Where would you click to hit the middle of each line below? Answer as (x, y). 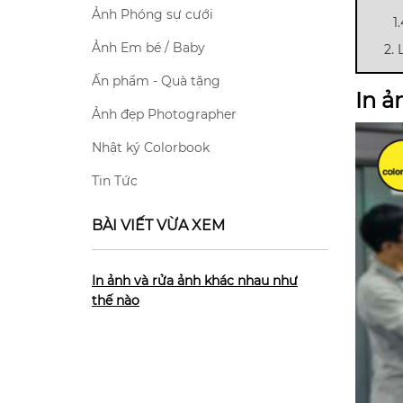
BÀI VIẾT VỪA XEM (158, 225)
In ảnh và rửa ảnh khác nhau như (195, 281)
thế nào (116, 300)
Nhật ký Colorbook (151, 148)
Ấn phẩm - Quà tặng (156, 81)
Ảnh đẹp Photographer (164, 114)
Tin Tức (115, 181)
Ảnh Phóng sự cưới (152, 14)
